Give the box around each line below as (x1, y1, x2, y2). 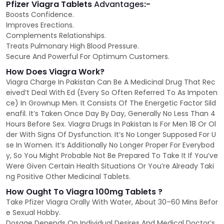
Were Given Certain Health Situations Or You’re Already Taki (6, 161, 214, 171)
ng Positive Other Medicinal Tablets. (6, 171, 130, 182)
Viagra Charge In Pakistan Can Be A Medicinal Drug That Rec (6, 77, 215, 87)
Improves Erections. (6, 20, 74, 30)
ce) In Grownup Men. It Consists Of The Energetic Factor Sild (6, 98, 216, 108)
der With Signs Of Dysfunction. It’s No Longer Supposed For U (6, 129, 216, 140)
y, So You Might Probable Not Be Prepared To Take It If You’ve (6, 150, 218, 161)
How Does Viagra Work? (6, 66, 104, 78)
